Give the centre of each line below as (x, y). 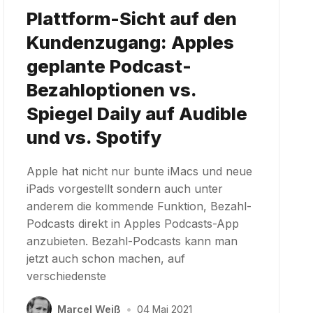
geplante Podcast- (109, 66)
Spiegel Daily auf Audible (137, 114)
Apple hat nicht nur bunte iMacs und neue (140, 172)
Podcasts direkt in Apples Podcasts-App (133, 224)
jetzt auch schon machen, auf (106, 259)
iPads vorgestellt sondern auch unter (125, 189)
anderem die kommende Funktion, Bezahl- (139, 206)
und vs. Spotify (94, 138)
